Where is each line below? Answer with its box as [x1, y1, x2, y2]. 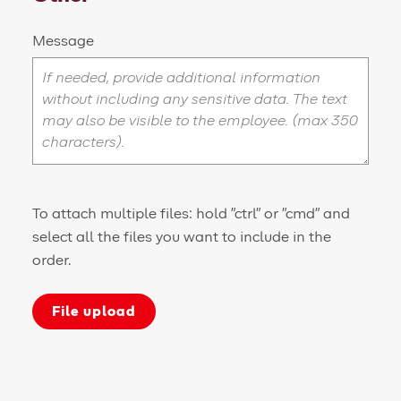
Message [32, 34, 94, 48]
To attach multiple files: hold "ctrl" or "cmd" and [32, 207, 350, 221]
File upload [52, 303, 136, 319]
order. [32, 253, 71, 268]
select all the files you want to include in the [32, 230, 331, 244]
